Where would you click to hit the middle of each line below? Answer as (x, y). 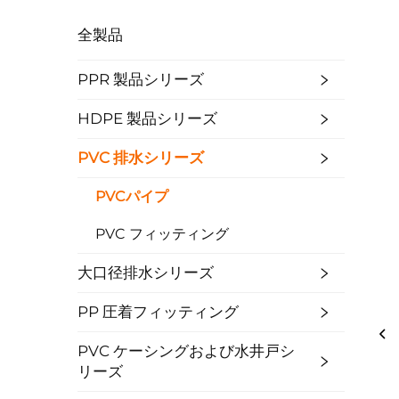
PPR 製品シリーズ (141, 79)
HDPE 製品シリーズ (147, 118)
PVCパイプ (132, 196)
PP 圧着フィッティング (158, 312)
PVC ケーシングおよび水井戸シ (186, 351)
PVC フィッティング (162, 234)
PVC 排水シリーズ (141, 158)
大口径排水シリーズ (146, 273)
